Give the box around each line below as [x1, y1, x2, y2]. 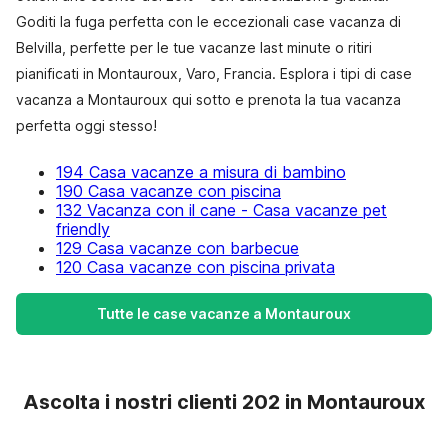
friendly [56, 219, 110, 239]
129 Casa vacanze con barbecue [56, 238, 299, 258]
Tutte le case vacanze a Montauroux [97, 305, 351, 322]
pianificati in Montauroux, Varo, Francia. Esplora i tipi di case [16, 65, 412, 82]
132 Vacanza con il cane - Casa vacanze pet [56, 200, 387, 220]
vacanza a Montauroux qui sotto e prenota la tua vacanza [16, 91, 401, 108]
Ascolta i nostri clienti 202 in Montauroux [23, 390, 425, 414]
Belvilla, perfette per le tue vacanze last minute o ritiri [16, 39, 372, 56]
